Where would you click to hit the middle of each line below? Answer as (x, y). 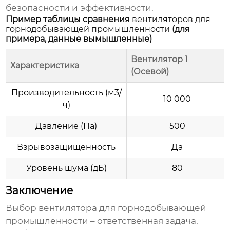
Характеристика (45, 66)
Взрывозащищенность (66, 147)
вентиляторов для (171, 20)
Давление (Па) (66, 126)
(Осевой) (150, 72)
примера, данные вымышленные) (79, 39)
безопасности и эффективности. (80, 8)
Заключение (40, 191)
